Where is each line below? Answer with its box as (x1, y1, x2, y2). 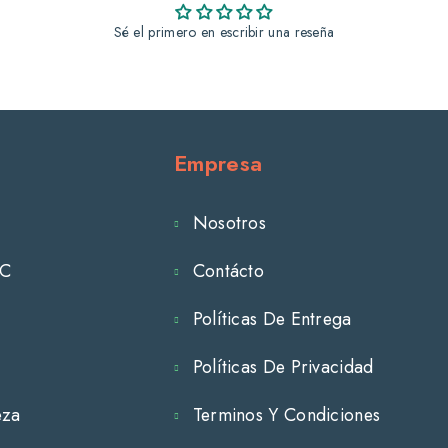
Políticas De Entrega (192, 305, 352, 332)
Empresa (174, 146, 263, 179)
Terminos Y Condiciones (192, 401, 381, 428)
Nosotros (192, 209, 267, 236)
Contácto (192, 257, 265, 284)
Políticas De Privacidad (192, 353, 374, 380)
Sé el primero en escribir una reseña (113, 21, 335, 42)
